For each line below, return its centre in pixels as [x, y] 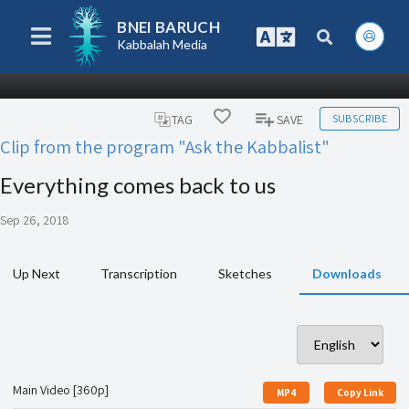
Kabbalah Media [163, 45]
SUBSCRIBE [359, 118]
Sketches [245, 274]
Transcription [139, 274]
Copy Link [361, 392]
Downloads [346, 274]
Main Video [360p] [61, 390]
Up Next [37, 274]
